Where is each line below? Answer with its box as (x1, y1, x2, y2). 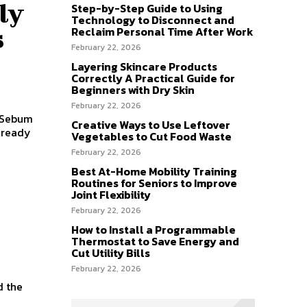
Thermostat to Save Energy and (71, 232, 239, 249)
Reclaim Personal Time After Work (71, 23, 254, 40)
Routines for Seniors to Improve (71, 174, 237, 191)
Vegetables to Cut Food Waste (71, 127, 232, 145)
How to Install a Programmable (71, 221, 236, 238)
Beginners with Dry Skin (71, 81, 195, 98)
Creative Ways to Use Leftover (71, 116, 230, 133)
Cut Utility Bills (71, 244, 150, 261)
